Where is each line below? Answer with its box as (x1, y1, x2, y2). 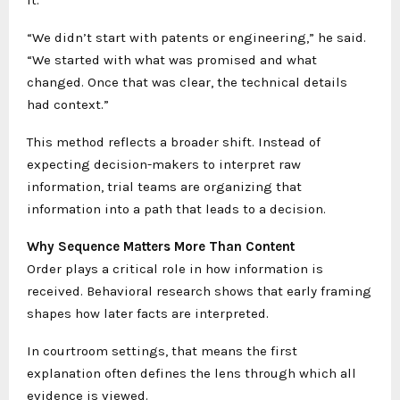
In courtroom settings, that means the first (27, 343, 297, 359)
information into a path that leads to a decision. (27, 201, 326, 217)
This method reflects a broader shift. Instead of (27, 134, 321, 150)
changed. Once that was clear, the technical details (27, 74, 347, 90)
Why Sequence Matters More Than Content (27, 238, 295, 254)
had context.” (27, 96, 109, 112)
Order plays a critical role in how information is (27, 261, 323, 277)
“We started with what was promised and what (27, 52, 317, 68)
